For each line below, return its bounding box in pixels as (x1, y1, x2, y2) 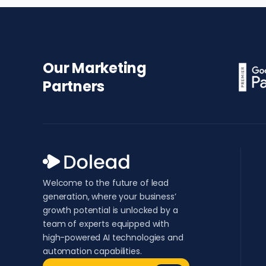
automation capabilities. (43, 245, 142, 257)
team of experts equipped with (43, 218, 169, 230)
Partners (43, 77, 105, 96)
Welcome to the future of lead (43, 177, 169, 189)
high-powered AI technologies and (43, 232, 183, 243)
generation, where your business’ (43, 191, 176, 202)
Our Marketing (43, 58, 147, 78)
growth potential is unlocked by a (43, 204, 178, 216)
